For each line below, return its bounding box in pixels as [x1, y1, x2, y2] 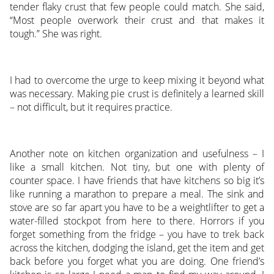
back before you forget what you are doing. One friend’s [9, 254, 265, 268]
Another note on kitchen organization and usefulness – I [9, 147, 265, 161]
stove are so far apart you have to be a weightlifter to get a [9, 201, 265, 215]
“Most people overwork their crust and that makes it [9, 13, 265, 28]
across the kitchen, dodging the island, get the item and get [9, 241, 265, 255]
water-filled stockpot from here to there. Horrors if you [9, 214, 265, 228]
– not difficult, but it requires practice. [9, 100, 172, 114]
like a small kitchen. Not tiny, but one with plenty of [9, 160, 265, 174]
